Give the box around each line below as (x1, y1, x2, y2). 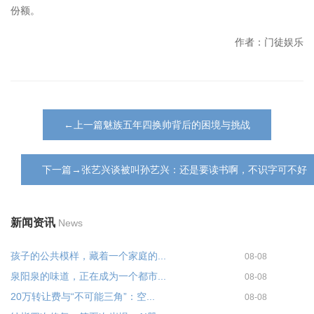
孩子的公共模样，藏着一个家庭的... (11, 250, 166, 261)
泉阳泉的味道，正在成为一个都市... (11, 270, 166, 282)
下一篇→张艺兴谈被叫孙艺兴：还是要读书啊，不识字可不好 (42, 163, 307, 175)
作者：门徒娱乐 (235, 36, 303, 48)
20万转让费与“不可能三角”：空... (11, 290, 155, 302)
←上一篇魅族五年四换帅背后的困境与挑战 (64, 118, 250, 130)
